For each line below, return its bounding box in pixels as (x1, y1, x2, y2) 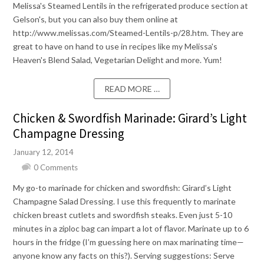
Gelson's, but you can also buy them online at (13, 14, 179, 25)
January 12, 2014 (13, 147, 74, 157)
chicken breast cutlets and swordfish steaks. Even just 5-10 (13, 210, 233, 220)
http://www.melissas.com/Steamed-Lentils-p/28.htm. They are (13, 28, 244, 38)
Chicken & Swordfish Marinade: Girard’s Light (13, 110, 247, 127)
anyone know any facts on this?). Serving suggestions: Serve (13, 250, 235, 261)
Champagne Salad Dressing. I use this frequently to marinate (13, 196, 236, 207)
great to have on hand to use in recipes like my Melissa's (13, 41, 218, 52)
